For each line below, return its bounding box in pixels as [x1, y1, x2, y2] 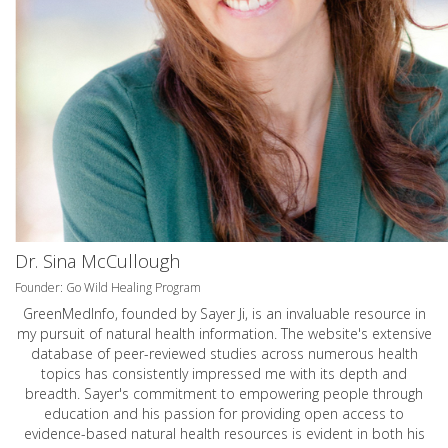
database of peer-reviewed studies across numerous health [30, 344, 418, 364]
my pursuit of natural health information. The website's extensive [16, 324, 432, 344]
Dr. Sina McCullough [15, 249, 180, 274]
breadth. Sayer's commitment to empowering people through [25, 384, 423, 404]
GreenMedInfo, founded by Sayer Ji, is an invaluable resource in [22, 304, 426, 324]
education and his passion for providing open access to [44, 404, 404, 424]
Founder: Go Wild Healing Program [15, 279, 201, 297]
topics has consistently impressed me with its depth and [41, 364, 407, 384]
